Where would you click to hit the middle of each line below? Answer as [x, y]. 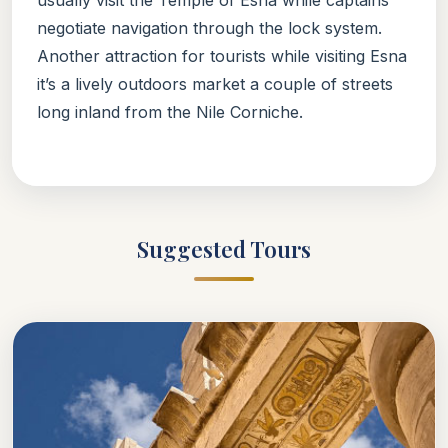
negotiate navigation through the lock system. [209, 27]
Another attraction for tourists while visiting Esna [222, 55]
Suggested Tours [224, 248]
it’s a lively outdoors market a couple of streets [215, 83]
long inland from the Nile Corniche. [170, 111]
